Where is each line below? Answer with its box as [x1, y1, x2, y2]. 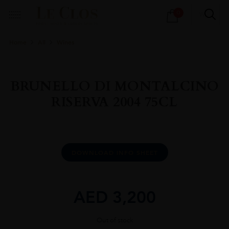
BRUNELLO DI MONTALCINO [10, 77, 219, 95]
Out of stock [96, 216, 133, 224]
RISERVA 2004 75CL [51, 93, 178, 111]
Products [66, 4, 97, 13]
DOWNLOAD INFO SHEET [71, 148, 158, 156]
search [66, 14, 89, 23]
